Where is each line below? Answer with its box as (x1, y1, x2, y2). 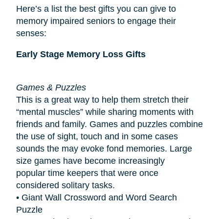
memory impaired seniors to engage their (16, 16, 176, 26)
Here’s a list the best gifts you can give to (16, 3, 176, 14)
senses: (16, 28, 46, 38)
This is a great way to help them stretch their (16, 94, 189, 105)
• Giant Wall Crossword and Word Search (16, 192, 177, 202)
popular (16, 168, 48, 178)
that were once (98, 168, 158, 178)
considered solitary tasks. (16, 180, 117, 190)
